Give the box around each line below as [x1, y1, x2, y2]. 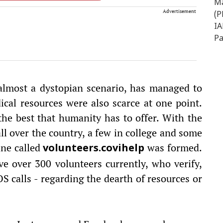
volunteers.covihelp [43, 143, 145, 155]
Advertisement [163, 8, 196, 14]
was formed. [144, 141, 203, 154]
